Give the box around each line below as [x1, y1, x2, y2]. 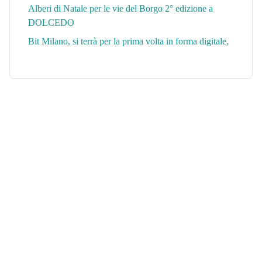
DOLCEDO [28, 18, 74, 28]
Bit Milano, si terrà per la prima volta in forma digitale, [28, 36, 229, 47]
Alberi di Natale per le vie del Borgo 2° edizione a [28, 4, 213, 14]
